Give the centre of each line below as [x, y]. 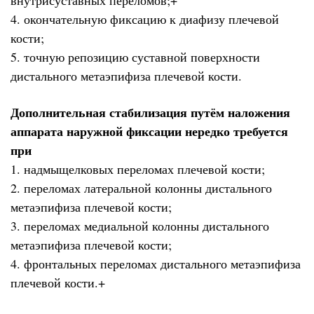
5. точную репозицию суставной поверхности [135, 56]
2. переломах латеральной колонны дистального [141, 188]
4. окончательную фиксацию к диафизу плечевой [145, 19]
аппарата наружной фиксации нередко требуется [149, 131]
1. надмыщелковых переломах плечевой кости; [138, 169]
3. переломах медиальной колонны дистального [140, 226]
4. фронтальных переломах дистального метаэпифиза [156, 264]
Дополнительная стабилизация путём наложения [150, 112]
